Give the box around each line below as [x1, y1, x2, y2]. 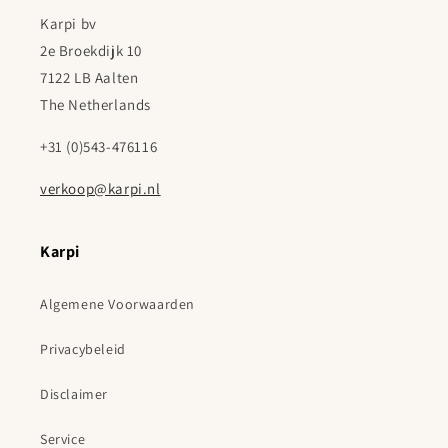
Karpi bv [40, 14, 97, 34]
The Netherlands [40, 95, 151, 115]
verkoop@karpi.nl [40, 179, 161, 199]
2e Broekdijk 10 [40, 41, 142, 61]
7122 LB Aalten [40, 68, 139, 88]
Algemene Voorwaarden [40, 295, 195, 314]
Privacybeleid [40, 340, 126, 359]
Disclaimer [40, 385, 108, 404]
